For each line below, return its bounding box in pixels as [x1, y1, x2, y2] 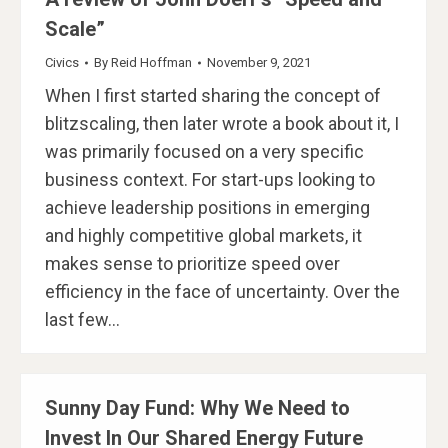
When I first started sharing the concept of [45, 84, 381, 106]
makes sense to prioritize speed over [45, 252, 340, 274]
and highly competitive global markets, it [45, 224, 362, 246]
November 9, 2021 [207, 54, 311, 70]
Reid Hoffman [111, 54, 192, 70]
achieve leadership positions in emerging [45, 196, 370, 218]
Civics [45, 54, 79, 70]
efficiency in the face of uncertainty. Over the [45, 280, 400, 302]
